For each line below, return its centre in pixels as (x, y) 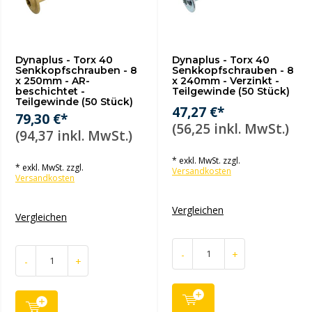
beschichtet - (50, 91)
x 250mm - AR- (53, 81)
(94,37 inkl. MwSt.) (74, 136)
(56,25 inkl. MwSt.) (231, 129)
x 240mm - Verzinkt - (226, 81)
